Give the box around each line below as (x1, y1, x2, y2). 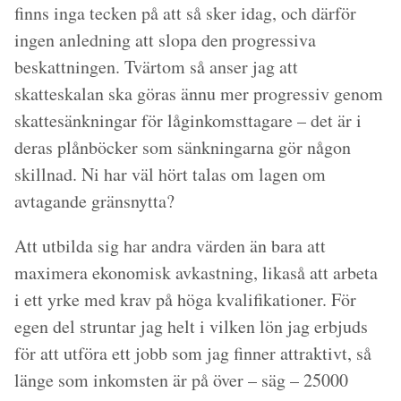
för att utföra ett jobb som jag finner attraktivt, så (14, 341, 371, 366)
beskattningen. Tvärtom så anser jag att (14, 55, 298, 80)
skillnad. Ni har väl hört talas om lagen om (14, 162, 326, 187)
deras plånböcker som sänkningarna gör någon (14, 135, 351, 160)
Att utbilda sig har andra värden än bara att (14, 234, 326, 259)
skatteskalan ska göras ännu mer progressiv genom (14, 81, 383, 107)
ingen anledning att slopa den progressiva (14, 28, 316, 53)
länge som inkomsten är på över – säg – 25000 (14, 368, 348, 393)
